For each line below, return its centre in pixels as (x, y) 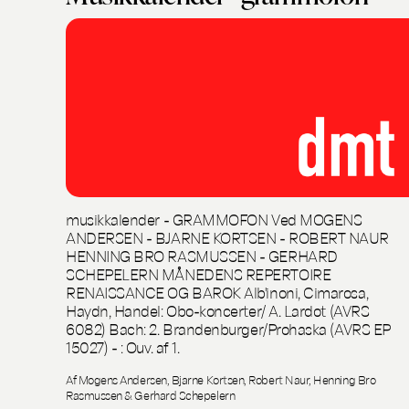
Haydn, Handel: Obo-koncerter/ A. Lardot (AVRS (218, 310)
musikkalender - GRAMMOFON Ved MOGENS (214, 219)
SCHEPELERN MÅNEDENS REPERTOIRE (199, 274)
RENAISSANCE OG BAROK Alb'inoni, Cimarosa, (217, 292)
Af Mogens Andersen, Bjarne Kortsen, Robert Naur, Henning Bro (221, 380)
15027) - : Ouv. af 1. (123, 347)
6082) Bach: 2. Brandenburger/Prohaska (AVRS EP (228, 329)
